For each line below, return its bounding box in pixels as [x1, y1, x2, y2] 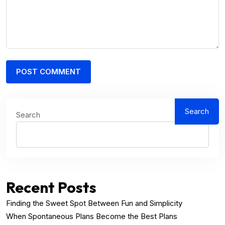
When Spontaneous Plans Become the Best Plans [6, 211, 177, 221]
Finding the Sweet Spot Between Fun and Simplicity [6, 198, 182, 208]
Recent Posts [6, 178, 96, 197]
